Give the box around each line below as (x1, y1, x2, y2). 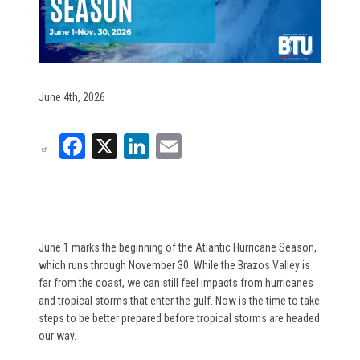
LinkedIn (149, 129, 233, 160)
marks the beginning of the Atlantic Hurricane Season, (72, 240, 317, 254)
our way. (39, 329, 76, 342)
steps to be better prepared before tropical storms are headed (39, 311, 320, 325)
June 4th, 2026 (39, 90, 105, 104)
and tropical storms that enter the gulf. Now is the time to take (39, 293, 320, 307)
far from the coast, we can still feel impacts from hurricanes (39, 276, 313, 289)
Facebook (85, 129, 180, 160)
